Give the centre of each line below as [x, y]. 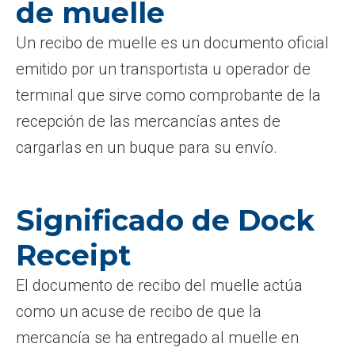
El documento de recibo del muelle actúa [159, 285]
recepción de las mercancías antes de [148, 121]
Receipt [73, 255]
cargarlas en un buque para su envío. [147, 147]
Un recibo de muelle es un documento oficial [172, 43]
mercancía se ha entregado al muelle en [157, 338]
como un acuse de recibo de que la [139, 311]
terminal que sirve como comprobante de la [168, 95]
